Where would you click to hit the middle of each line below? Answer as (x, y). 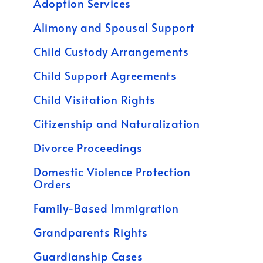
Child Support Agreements (105, 75)
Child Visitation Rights (95, 100)
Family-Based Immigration (106, 208)
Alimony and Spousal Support (114, 27)
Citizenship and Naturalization (117, 124)
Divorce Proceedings (88, 148)
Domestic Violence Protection (112, 172)
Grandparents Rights (91, 232)
